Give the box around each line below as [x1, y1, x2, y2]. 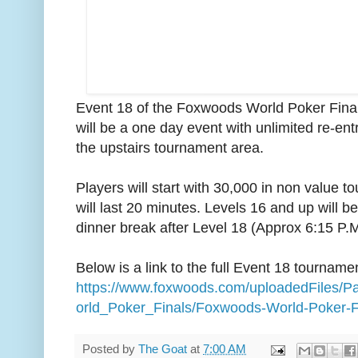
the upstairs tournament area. [76, 140, 264, 157]
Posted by [82, 343, 138, 356]
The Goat [138, 343, 187, 356]
